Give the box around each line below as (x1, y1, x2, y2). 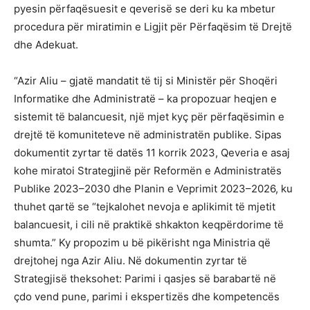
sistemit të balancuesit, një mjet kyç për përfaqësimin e (14, 109, 284, 123)
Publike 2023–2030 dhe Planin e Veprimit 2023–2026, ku (14, 181, 293, 195)
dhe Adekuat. (14, 37, 78, 51)
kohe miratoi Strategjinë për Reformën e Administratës (14, 163, 282, 177)
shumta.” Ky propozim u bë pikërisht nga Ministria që (14, 235, 271, 249)
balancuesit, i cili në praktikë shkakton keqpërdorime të (14, 217, 284, 231)
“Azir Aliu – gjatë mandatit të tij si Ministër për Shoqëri (14, 73, 277, 87)
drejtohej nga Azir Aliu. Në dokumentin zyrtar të (14, 253, 247, 267)
